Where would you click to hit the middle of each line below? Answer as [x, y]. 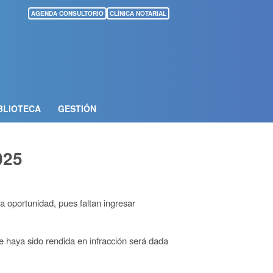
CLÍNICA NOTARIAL [138, 13]
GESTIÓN [77, 108]
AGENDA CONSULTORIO [67, 13]
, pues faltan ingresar [94, 203]
